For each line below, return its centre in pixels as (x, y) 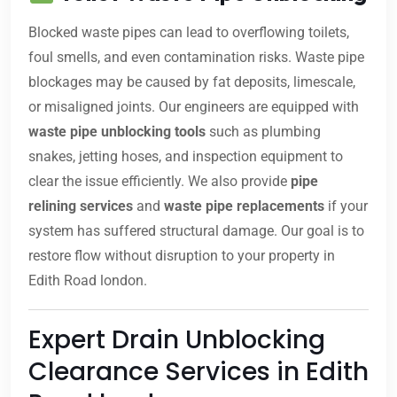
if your (346, 206)
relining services (81, 206)
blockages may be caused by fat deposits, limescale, (192, 82)
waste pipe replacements (244, 206)
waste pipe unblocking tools (117, 132)
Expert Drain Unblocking (177, 340)
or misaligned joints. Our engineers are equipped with (194, 107)
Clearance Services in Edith (198, 372)
